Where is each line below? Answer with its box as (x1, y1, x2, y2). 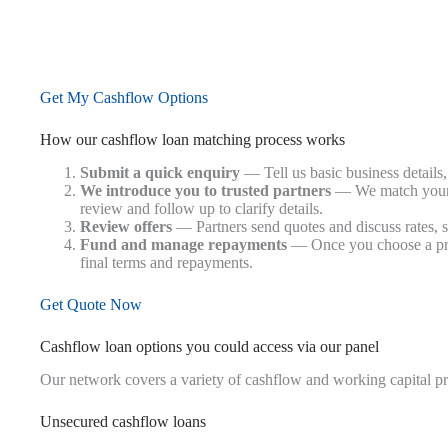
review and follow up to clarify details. (80, 199, 323, 217)
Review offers (80, 217, 172, 235)
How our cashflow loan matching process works (40, 130, 345, 148)
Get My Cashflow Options (40, 88, 208, 106)
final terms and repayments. (80, 253, 253, 271)
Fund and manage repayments (80, 235, 287, 253)
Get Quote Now (40, 295, 142, 313)
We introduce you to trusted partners (80, 181, 331, 199)
